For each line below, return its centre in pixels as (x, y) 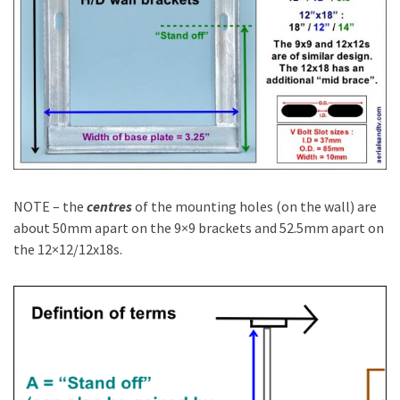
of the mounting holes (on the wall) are (254, 206)
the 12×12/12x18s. (68, 249)
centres (109, 206)
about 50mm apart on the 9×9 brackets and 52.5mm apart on (199, 227)
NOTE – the (50, 206)
